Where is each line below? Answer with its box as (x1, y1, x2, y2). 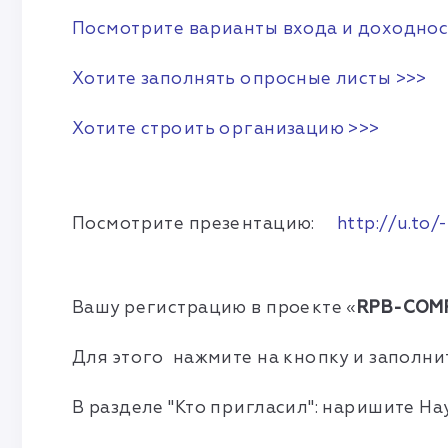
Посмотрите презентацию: (72, 213, 337, 234)
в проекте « (251, 296, 357, 318)
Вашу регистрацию (72, 296, 252, 318)
